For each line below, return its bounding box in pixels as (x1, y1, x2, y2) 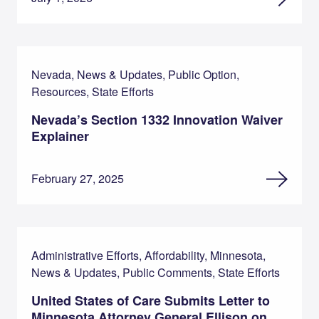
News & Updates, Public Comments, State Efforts (31, 264, 280, 281)
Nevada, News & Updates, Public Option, (31, 66, 239, 83)
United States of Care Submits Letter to (31, 291, 270, 310)
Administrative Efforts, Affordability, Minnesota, (31, 247, 266, 264)
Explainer (31, 127, 89, 146)
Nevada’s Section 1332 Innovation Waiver (31, 110, 283, 130)
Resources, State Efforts (31, 83, 154, 100)
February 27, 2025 (31, 170, 124, 187)
